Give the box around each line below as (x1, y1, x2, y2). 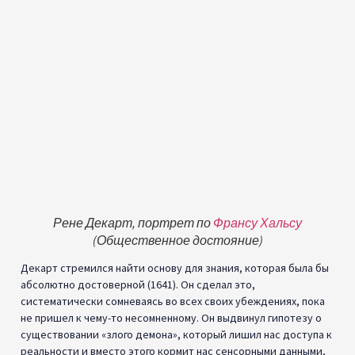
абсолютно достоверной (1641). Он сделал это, (21, 277, 255, 292)
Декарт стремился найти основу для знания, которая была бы (21, 260, 329, 275)
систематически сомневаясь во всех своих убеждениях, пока (21, 293, 325, 308)
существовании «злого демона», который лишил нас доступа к (21, 326, 332, 342)
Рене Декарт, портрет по (53, 214, 213, 231)
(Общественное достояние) (92, 231, 263, 248)
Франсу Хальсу (213, 214, 302, 231)
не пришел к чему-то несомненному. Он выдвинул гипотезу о (21, 310, 322, 325)
